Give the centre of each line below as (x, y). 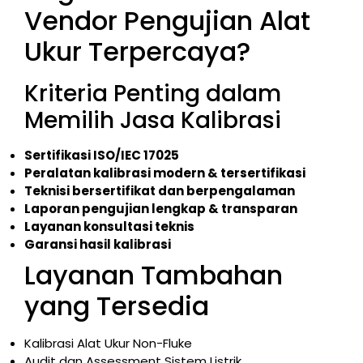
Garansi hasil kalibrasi (98, 245)
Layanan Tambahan (154, 275)
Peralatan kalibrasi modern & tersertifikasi (165, 173)
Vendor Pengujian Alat (167, 21)
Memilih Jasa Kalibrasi (153, 121)
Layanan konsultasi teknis (109, 227)
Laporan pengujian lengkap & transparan (161, 209)
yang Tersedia (117, 306)
